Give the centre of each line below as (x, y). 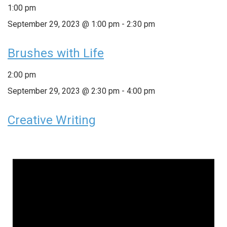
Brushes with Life (56, 53)
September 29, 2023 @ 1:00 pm (64, 24)
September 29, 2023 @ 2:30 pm (64, 91)
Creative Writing (52, 120)
